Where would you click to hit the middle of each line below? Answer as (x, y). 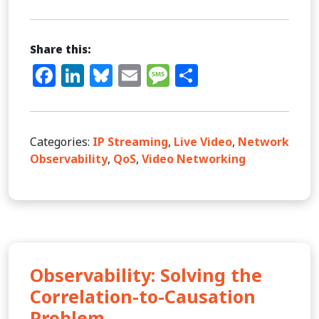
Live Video (203, 141)
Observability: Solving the (146, 274)
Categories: (61, 141)
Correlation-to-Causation (143, 296)
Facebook (109, 75)
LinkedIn (132, 75)
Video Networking (194, 158)
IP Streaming (130, 141)
